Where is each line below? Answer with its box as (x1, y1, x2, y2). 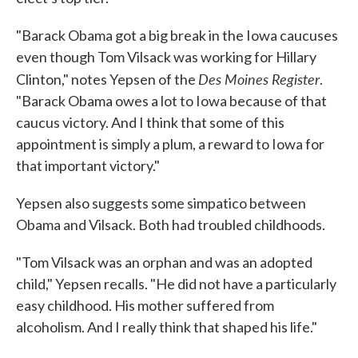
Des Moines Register (198, 69, 320, 89)
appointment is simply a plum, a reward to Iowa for (16, 135, 324, 153)
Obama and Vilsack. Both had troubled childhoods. (16, 216, 325, 233)
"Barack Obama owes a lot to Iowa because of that (16, 92, 327, 109)
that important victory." (16, 157, 160, 174)
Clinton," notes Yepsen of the (16, 70, 198, 88)
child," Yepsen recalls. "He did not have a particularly (16, 275, 336, 292)
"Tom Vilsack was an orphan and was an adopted (16, 253, 312, 271)
